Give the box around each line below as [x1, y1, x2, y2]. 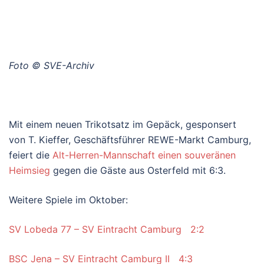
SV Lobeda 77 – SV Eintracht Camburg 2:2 [9, 223, 204, 235]
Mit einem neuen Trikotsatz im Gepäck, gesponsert [9, 118, 236, 130]
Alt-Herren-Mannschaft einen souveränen [52, 148, 236, 161]
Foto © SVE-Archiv [9, 59, 94, 71]
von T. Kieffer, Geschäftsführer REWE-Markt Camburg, [9, 133, 251, 146]
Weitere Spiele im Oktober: [9, 193, 128, 206]
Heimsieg [9, 164, 50, 176]
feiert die [9, 148, 52, 161]
